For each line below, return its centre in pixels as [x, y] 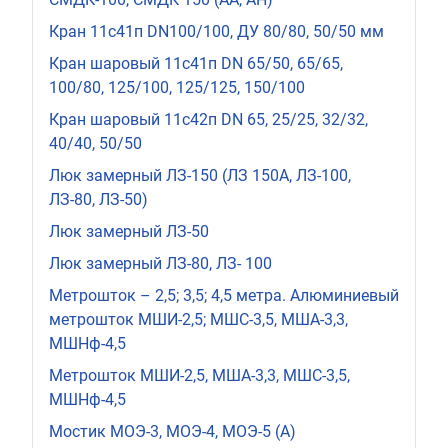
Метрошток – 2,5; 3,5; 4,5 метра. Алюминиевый [224, 295]
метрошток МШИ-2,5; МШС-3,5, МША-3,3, [198, 319]
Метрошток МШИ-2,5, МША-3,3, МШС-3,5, [199, 375]
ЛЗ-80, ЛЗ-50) [98, 199]
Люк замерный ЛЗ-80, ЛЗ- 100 [160, 263]
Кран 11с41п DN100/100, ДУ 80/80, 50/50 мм [216, 31]
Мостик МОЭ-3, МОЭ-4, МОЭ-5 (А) [172, 431]
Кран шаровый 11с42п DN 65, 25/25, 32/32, [208, 119]
